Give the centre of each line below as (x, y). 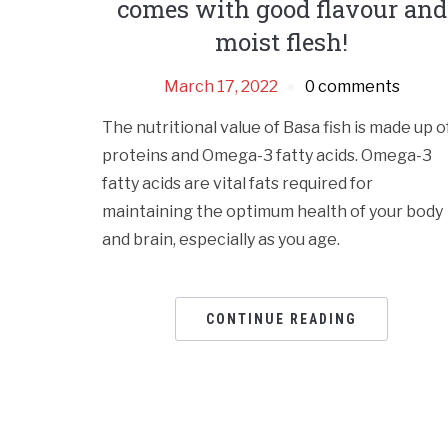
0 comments (352, 87)
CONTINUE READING (282, 319)
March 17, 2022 (220, 87)
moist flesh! (282, 42)
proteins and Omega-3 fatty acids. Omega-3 (267, 156)
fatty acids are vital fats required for (237, 184)
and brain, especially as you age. (221, 240)
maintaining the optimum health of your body (272, 212)
